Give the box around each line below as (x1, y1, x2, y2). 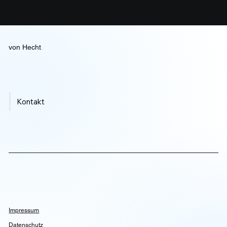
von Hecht (9, 43, 42, 52)
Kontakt (16, 97, 45, 107)
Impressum (9, 206, 40, 214)
